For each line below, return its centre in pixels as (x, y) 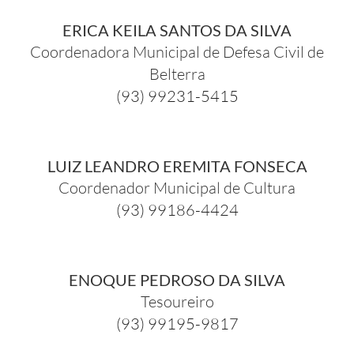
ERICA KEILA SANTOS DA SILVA (177, 30)
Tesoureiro (177, 301)
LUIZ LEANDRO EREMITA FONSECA (177, 166)
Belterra (177, 73)
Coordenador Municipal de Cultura (177, 187)
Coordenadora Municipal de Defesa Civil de (177, 51)
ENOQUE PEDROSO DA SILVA (177, 279)
